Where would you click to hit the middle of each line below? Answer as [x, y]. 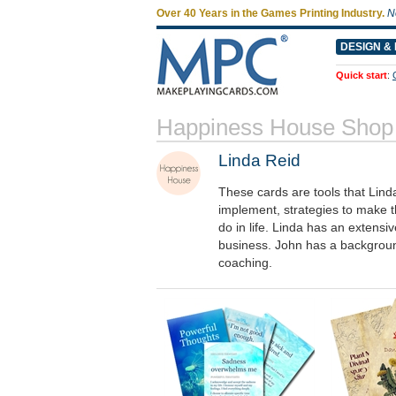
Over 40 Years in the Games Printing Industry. [270, 13]
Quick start [361, 75]
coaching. [245, 263]
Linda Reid [259, 160]
